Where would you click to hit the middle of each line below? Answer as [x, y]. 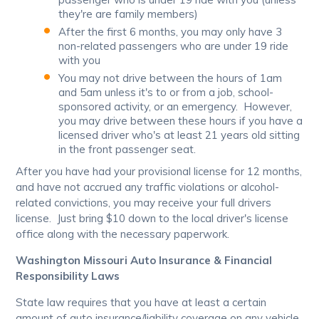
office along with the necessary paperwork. [123, 234]
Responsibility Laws [68, 276]
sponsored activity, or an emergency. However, [176, 107]
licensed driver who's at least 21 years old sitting [179, 135]
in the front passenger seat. [127, 150]
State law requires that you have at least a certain [141, 303]
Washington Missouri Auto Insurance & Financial [144, 261]
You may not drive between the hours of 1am [171, 78]
